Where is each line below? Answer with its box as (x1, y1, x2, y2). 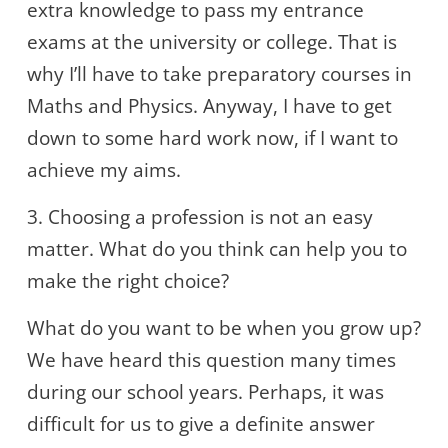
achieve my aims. (27, 157, 181, 184)
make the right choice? (27, 268, 229, 295)
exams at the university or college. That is (27, 29, 397, 56)
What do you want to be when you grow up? (27, 315, 421, 342)
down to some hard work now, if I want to (27, 125, 398, 152)
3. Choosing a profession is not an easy (27, 204, 373, 231)
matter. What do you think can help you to (27, 236, 407, 263)
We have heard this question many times (27, 347, 396, 374)
